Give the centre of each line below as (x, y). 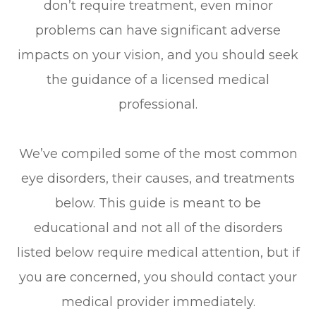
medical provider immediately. (158, 302)
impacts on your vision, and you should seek (158, 55)
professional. (158, 105)
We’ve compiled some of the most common (158, 154)
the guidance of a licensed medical (158, 80)
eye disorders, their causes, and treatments (158, 179)
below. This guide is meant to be (158, 203)
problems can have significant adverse (158, 31)
